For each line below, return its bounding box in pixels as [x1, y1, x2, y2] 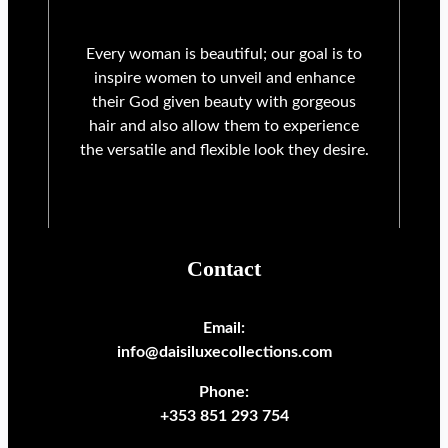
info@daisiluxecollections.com [116, 344, 332, 361]
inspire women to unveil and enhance [93, 70, 355, 87]
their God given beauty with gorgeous [92, 94, 356, 111]
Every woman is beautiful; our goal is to [86, 46, 362, 63]
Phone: [199, 384, 249, 401]
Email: [203, 320, 245, 337]
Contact [187, 256, 261, 282]
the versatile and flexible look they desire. [79, 142, 369, 159]
